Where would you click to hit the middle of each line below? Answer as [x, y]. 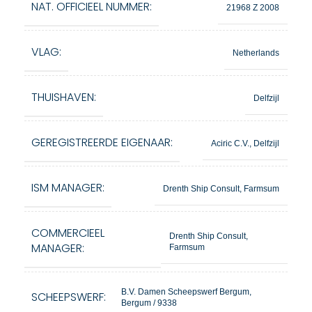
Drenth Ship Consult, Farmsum [221, 188]
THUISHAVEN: [64, 97]
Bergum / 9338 [149, 303]
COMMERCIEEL [68, 233]
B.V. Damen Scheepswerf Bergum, [186, 292]
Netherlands [256, 53]
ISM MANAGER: [68, 188]
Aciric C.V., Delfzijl [245, 143]
